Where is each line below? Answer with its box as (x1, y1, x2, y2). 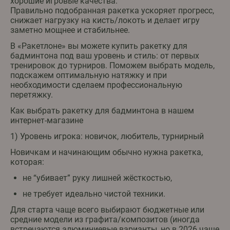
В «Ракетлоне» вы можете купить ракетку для (10, 41, 187, 51)
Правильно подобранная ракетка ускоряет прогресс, (10, 6, 214, 16)
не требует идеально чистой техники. (23, 189, 165, 199)
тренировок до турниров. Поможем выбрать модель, (10, 61, 215, 71)
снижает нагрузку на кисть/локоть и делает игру (10, 15, 200, 26)
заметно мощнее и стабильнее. (10, 25, 130, 35)
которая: (10, 157, 44, 167)
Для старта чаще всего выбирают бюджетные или (10, 205, 204, 215)
